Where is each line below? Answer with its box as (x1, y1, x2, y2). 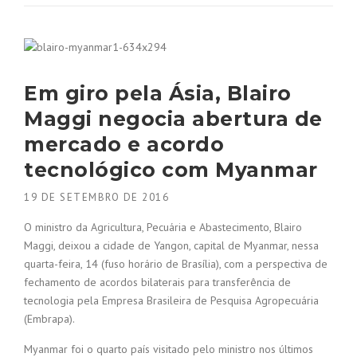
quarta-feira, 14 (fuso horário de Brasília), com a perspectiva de (24, 257, 328, 272)
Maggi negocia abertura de (24, 107, 323, 131)
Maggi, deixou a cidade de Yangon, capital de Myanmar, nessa (24, 238, 319, 253)
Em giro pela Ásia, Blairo (24, 81, 292, 106)
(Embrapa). (24, 312, 75, 327)
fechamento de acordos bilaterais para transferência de (24, 275, 291, 290)
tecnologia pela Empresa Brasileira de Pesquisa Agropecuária (24, 293, 319, 308)
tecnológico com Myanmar (24, 158, 318, 182)
